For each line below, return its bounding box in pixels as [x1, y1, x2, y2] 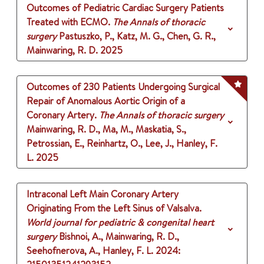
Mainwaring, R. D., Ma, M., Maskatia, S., [27, 123, 186, 136]
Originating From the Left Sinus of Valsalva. [27, 202, 202, 215]
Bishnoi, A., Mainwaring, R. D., [59, 230, 179, 243]
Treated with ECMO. [27, 15, 110, 29]
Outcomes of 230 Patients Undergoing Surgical [27, 80, 220, 94]
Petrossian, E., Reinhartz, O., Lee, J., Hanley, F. [27, 137, 217, 150]
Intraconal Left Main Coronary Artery [27, 187, 179, 201]
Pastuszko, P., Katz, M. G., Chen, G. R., [59, 29, 216, 43]
